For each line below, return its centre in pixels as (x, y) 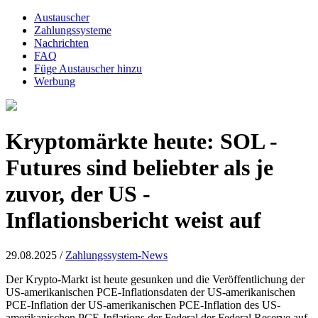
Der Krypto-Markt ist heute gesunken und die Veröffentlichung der (155, 279)
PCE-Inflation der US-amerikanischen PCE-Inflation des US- (143, 305)
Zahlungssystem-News (116, 255)
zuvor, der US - (78, 194)
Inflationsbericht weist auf (133, 220)
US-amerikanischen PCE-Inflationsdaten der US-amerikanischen (150, 292)
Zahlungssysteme (73, 30)
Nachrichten (61, 43)
